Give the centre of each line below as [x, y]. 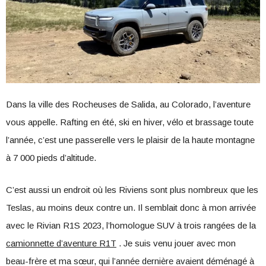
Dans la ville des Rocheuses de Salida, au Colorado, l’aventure [128, 104]
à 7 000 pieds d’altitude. [51, 158]
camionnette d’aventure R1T [61, 243]
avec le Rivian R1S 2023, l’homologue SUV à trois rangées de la [131, 225]
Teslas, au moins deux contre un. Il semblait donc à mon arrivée [131, 208]
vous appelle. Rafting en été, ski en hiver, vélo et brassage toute [130, 122]
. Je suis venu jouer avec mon [176, 243]
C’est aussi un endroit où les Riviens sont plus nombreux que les [132, 190]
